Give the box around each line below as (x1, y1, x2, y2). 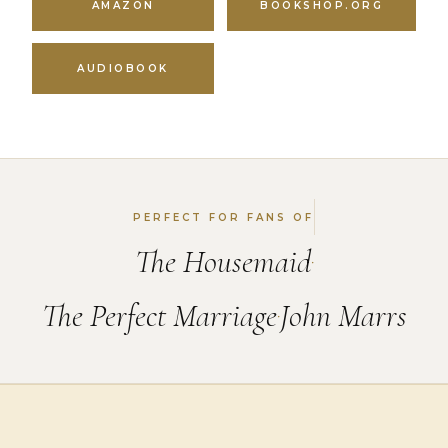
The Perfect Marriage (41, 296, 277, 336)
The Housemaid (134, 242, 311, 282)
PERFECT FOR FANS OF (133, 210, 314, 224)
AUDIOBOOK (77, 62, 169, 76)
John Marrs (279, 296, 407, 336)
